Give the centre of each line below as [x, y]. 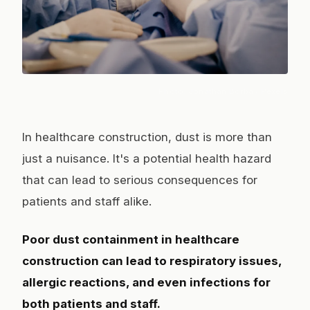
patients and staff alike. [87, 202]
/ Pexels [270, 92]
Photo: [173, 92]
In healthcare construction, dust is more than [147, 137]
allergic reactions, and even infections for [146, 283]
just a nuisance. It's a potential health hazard [147, 159]
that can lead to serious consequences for [140, 180]
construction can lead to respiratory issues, [152, 261]
